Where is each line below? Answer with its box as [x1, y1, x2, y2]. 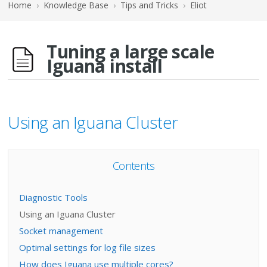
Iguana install [46, 54, 163, 78]
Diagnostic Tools [18, 191, 88, 203]
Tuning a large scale [46, 39, 215, 64]
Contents [112, 159, 155, 173]
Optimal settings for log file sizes [18, 241, 156, 253]
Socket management [18, 225, 103, 237]
